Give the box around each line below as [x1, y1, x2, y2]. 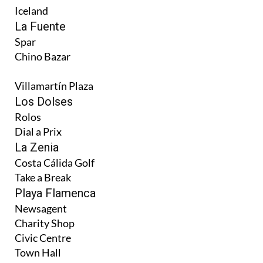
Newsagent [15, 201, 67, 215]
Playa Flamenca [15, 186, 96, 200]
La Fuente [15, 19, 66, 33]
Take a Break [15, 170, 71, 184]
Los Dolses [15, 94, 73, 109]
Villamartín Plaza [15, 79, 93, 92]
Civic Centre [15, 231, 71, 244]
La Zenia [15, 140, 59, 154]
